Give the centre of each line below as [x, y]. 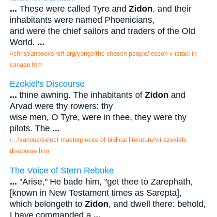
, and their [172, 8]
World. [23, 42]
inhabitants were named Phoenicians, [82, 20]
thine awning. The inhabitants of [81, 95]
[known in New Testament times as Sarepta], [96, 193]
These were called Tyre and [73, 8]
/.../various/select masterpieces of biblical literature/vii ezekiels [98, 140]
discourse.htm [30, 151]
